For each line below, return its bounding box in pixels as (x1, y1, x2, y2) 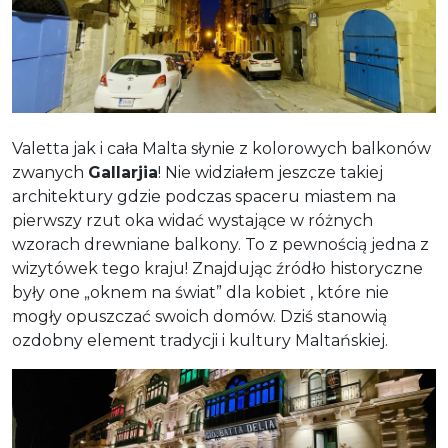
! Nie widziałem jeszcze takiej (158, 162, 383, 182)
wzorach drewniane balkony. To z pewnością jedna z (12, 234, 429, 254)
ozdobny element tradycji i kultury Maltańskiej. (12, 330, 388, 350)
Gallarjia (88, 162, 158, 182)
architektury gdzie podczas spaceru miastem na (12, 186, 396, 206)
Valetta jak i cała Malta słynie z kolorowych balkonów (12, 138, 431, 158)
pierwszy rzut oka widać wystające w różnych (12, 210, 373, 230)
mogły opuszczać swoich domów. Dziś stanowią (12, 306, 387, 326)
